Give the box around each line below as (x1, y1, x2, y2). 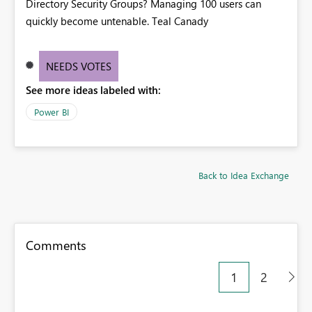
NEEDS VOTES (45, 58, 111, 73)
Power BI (34, 105, 69, 118)
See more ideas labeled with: (26, 82, 161, 97)
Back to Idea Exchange (198, 169, 289, 181)
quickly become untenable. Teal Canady (26, 13, 208, 28)
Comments (26, 236, 86, 253)
